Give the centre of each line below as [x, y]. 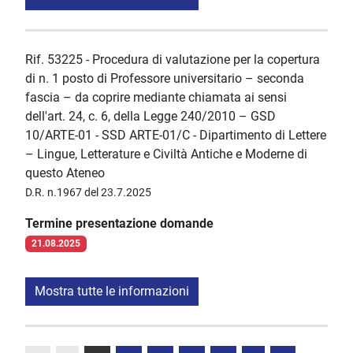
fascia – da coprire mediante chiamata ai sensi [156, 98]
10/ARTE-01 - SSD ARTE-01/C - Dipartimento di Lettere [176, 136]
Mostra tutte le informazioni [112, 292]
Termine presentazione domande [119, 224]
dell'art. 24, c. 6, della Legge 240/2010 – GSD [150, 117]
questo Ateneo [65, 173]
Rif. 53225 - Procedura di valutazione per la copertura [173, 60]
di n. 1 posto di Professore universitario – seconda [165, 79]
